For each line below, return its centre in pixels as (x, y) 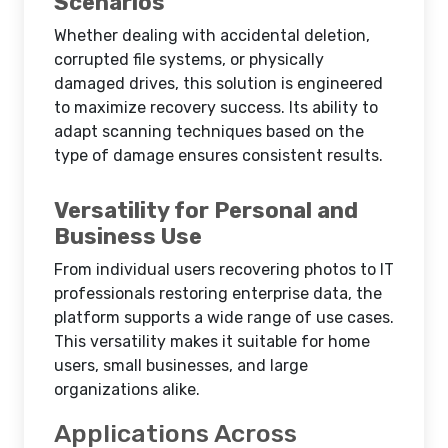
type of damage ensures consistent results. (218, 155)
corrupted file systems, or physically (189, 59)
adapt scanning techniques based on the (209, 131)
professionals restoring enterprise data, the (218, 293)
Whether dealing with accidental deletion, (212, 35)
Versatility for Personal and (206, 210)
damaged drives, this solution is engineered (218, 83)
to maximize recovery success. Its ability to (216, 107)
